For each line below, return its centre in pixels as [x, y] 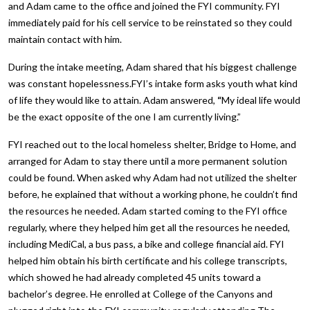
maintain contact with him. [65, 39]
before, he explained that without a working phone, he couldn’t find [153, 194]
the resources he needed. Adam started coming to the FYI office [148, 210]
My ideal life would [261, 100]
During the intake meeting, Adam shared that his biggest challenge [153, 66]
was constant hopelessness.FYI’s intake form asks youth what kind [153, 83]
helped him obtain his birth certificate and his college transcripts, [148, 260]
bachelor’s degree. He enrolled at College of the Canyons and [140, 293]
